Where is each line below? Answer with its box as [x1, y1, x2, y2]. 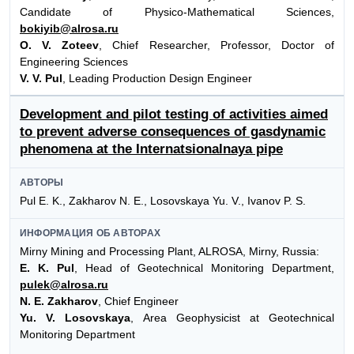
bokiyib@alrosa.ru [20, 22, 119, 36]
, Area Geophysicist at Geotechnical [130, 311, 335, 324]
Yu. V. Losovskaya [20, 311, 131, 324]
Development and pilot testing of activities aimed [20, 107, 328, 122]
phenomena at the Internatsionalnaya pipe [20, 141, 283, 157]
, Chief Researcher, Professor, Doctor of [99, 39, 335, 52]
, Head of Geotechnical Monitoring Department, [74, 261, 334, 274]
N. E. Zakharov [20, 294, 98, 307]
